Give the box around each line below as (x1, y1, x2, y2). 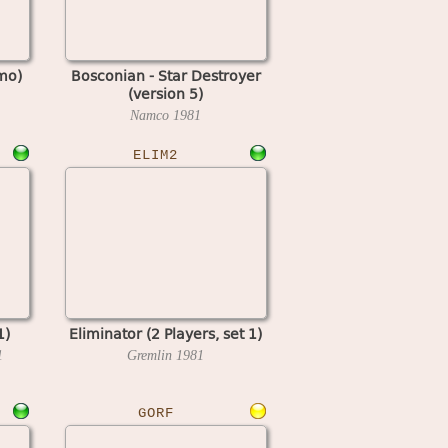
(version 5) (128, 82, 203, 104)
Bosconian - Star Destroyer (70, 64, 261, 86)
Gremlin (127, 347, 176, 363)
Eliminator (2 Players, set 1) (69, 322, 262, 344)
